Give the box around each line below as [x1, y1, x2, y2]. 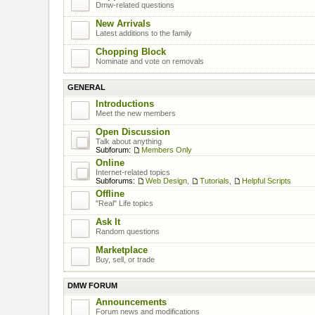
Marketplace [96, 244, 148, 255]
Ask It [96, 216, 120, 227]
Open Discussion [96, 126, 170, 137]
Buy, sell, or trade [96, 255, 155, 264]
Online [96, 157, 124, 168]
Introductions [96, 98, 154, 109]
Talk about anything [96, 136, 162, 146]
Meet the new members [96, 108, 176, 117]
